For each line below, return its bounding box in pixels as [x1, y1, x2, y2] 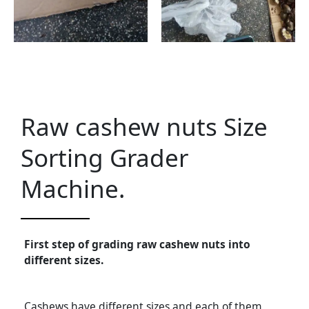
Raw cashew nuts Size [21, 110, 268, 143]
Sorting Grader [21, 141, 188, 174]
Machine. [21, 172, 125, 205]
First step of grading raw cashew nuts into [24, 236, 250, 252]
